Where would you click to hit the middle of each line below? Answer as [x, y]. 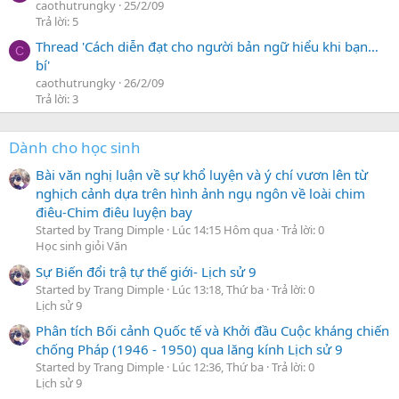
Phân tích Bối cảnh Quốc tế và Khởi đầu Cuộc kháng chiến [212, 331]
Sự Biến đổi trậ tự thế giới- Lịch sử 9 [146, 271]
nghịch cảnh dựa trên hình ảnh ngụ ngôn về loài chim [200, 194]
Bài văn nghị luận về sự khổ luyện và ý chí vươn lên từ [202, 175]
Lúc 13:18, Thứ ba [219, 289]
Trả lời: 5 [57, 21]
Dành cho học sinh [75, 148]
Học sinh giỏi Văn [81, 246]
